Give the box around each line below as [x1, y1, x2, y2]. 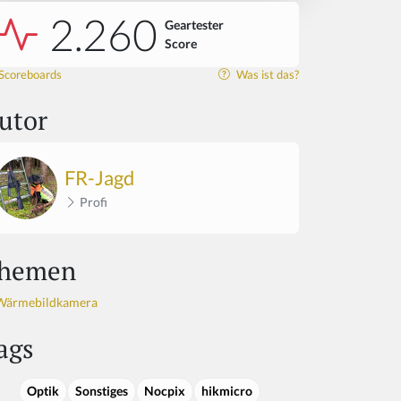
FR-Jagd [64, 166, 134, 191]
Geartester [165, 17, 224, 33]
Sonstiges [75, 383, 128, 398]
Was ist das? [234, 67, 299, 81]
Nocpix [144, 383, 185, 398]
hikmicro [201, 383, 252, 398]
